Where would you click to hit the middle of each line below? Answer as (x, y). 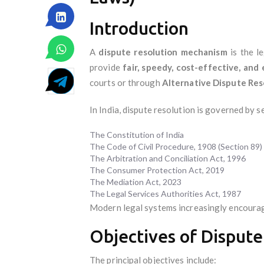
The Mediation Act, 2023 (136, 181)
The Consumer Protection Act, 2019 (157, 170)
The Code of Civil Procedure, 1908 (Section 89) (176, 146)
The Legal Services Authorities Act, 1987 (165, 193)
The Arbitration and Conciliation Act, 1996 (168, 158)
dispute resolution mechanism (163, 52)
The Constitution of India (137, 134)
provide (106, 67)
